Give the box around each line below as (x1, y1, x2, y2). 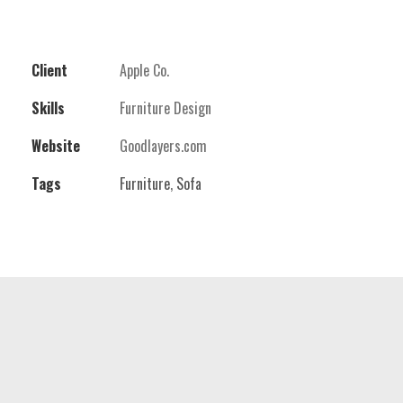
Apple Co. (120, 59, 169, 81)
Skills (31, 97, 65, 119)
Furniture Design (120, 97, 211, 119)
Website (31, 135, 80, 157)
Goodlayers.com (120, 135, 207, 157)
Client (31, 59, 67, 81)
